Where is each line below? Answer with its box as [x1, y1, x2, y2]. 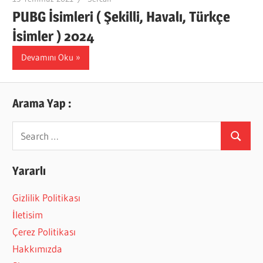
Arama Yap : [12, 96, 72, 111]
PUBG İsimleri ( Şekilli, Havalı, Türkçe [12, 8, 231, 25]
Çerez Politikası [12, 225, 76, 238]
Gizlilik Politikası [12, 191, 81, 204]
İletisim [12, 208, 43, 221]
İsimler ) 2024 [12, 27, 95, 45]
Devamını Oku [21, 52, 74, 63]
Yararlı [12, 164, 46, 178]
